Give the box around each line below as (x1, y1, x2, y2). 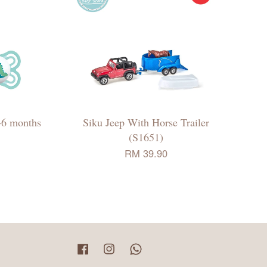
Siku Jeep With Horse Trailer (83, 114, 209, 129)
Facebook (91, 241, 124, 253)
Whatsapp (144, 241, 178, 253)
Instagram (117, 241, 151, 253)
